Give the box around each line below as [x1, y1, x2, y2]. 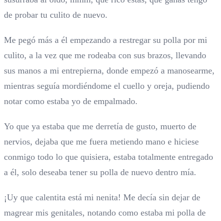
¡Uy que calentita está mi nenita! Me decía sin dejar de [4, 192, 200, 203]
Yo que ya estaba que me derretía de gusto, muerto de [4, 121, 196, 132]
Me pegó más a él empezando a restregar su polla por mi [4, 35, 207, 45]
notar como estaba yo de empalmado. [4, 96, 138, 107]
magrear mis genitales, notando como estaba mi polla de [4, 208, 206, 218]
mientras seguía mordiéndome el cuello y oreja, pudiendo [4, 81, 210, 91]
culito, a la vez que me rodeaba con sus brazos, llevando [4, 50, 206, 61]
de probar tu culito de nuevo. [4, 10, 108, 20]
